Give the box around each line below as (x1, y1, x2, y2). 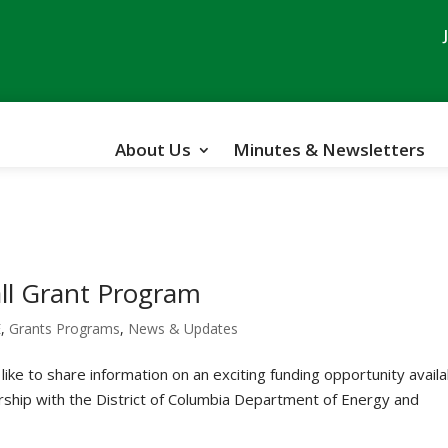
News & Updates (128, 319, 239, 338)
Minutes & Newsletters (232, 138, 425, 161)
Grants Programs (9, 319, 121, 338)
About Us (114, 138, 191, 161)
